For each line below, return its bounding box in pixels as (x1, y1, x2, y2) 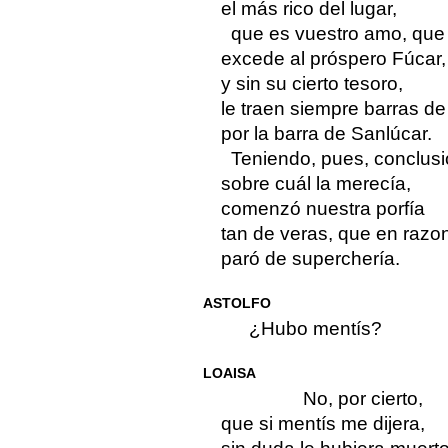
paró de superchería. (220, 248, 400, 270)
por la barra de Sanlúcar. (220, 123, 432, 145)
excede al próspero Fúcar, (220, 48, 446, 70)
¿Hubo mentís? (248, 318, 382, 340)
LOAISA (202, 365, 256, 382)
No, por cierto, (302, 388, 423, 410)
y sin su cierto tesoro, (220, 73, 403, 95)
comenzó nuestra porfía (220, 198, 425, 220)
